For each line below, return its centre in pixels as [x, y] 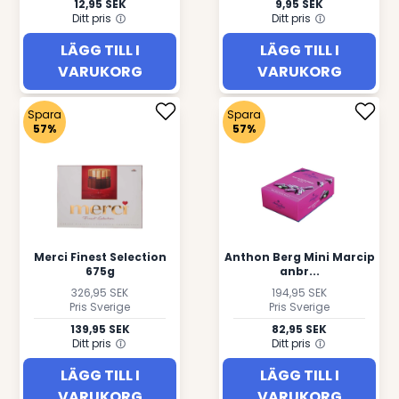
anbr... [299, 271]
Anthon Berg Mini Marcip [299, 257]
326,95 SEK [100, 293]
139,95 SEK [100, 329]
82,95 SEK [299, 329]
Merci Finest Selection [100, 257]
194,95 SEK [299, 293]
